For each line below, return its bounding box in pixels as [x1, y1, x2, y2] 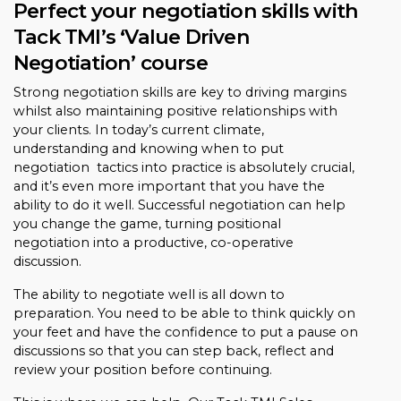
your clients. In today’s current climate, [13, 122, 264, 138]
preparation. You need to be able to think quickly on [13, 305, 355, 321]
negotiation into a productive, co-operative [13, 235, 294, 251]
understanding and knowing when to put [13, 141, 284, 157]
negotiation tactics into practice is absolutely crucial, [13, 159, 354, 175]
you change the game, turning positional [13, 216, 281, 232]
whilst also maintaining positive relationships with [13, 103, 337, 119]
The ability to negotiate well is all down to [13, 286, 285, 303]
